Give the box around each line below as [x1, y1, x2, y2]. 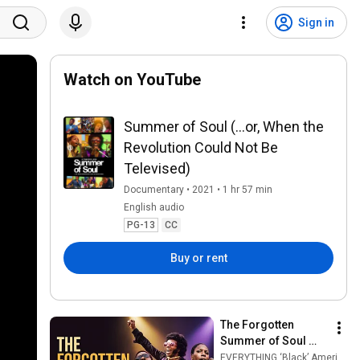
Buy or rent [170, 252, 227, 264]
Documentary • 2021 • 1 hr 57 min [123, 184, 272, 195]
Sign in [298, 16, 334, 29]
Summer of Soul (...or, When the [123, 118, 324, 135]
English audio [123, 202, 184, 213]
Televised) [123, 160, 190, 177]
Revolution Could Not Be [123, 139, 278, 156]
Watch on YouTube [63, 70, 202, 89]
